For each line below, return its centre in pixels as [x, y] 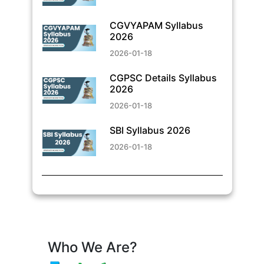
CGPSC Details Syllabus [163, 77]
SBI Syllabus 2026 [150, 130]
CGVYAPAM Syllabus [156, 25]
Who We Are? [92, 247]
